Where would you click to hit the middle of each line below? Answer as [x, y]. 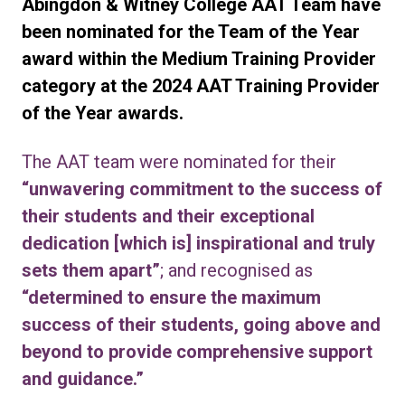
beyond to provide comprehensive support [197, 352]
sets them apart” [91, 270]
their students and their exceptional [168, 216]
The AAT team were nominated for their [179, 162]
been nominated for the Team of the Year [191, 32]
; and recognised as [236, 270]
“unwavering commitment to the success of [202, 189]
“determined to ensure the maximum [171, 297]
